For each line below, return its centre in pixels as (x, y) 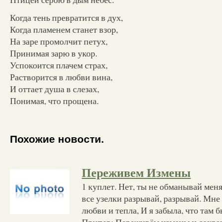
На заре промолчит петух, (59, 41)
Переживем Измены (136, 173)
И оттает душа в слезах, (55, 88)
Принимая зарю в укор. (54, 53)
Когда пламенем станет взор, (64, 29)
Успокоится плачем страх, (59, 65)
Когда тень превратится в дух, (66, 17)
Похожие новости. (57, 139)
